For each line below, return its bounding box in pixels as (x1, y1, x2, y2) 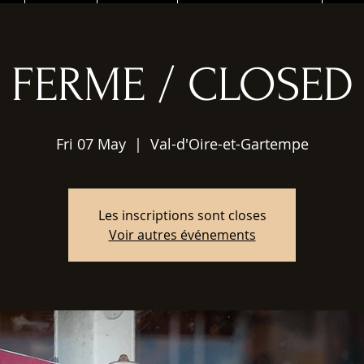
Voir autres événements (108, 226, 256, 244)
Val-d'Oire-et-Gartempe (149, 134, 309, 154)
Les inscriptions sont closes (97, 206, 266, 224)
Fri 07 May (55, 134, 126, 154)
